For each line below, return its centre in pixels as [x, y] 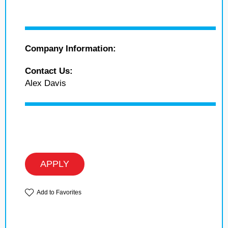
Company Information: [70, 49]
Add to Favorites [59, 193]
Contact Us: [49, 71]
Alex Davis [46, 83]
